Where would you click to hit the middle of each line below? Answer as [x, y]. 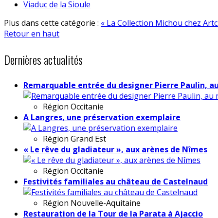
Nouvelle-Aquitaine [106, 203]
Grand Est [88, 138]
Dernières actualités [43, 59]
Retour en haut [32, 33]
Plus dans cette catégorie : [52, 23]
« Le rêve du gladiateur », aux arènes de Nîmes [115, 149]
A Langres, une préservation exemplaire [102, 117]
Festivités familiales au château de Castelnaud [116, 181]
